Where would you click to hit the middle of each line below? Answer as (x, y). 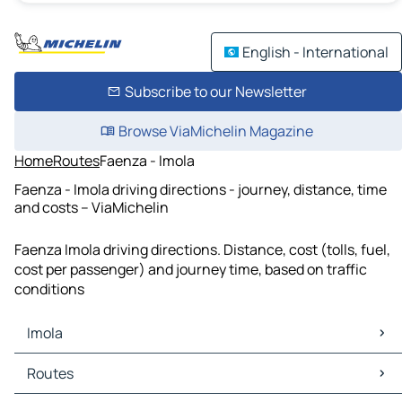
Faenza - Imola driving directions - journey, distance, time (201, 189)
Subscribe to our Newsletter (215, 92)
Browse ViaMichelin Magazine (215, 131)
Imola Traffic (59, 384)
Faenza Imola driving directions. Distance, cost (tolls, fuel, (202, 250)
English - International (315, 52)
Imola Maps (55, 364)
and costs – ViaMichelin (92, 207)
